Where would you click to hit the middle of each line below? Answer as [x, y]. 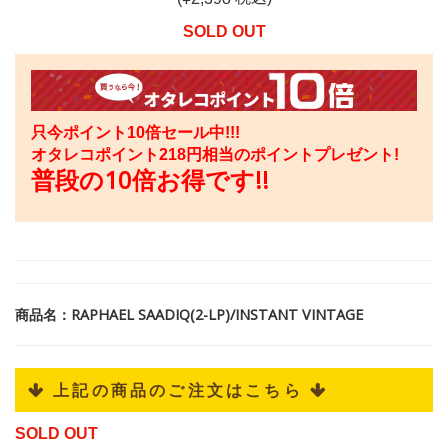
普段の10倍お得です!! [150, 179]
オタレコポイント [95, 154]
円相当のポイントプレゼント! [292, 154]
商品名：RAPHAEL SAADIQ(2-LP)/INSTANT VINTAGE [189, 314]
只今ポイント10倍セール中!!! [135, 132]
